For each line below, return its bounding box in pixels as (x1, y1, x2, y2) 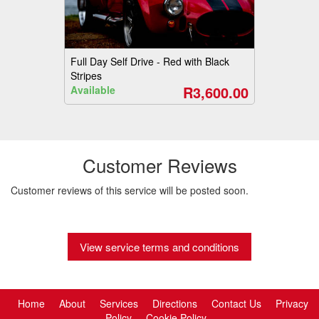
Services (100, 296, 138, 311)
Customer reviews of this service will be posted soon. (11, 182, 249, 197)
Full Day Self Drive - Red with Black (70, 54, 229, 69)
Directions (152, 296, 197, 311)
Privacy (276, 296, 308, 311)
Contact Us (211, 296, 261, 311)
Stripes (70, 68, 102, 83)
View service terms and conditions (80, 239, 239, 255)
